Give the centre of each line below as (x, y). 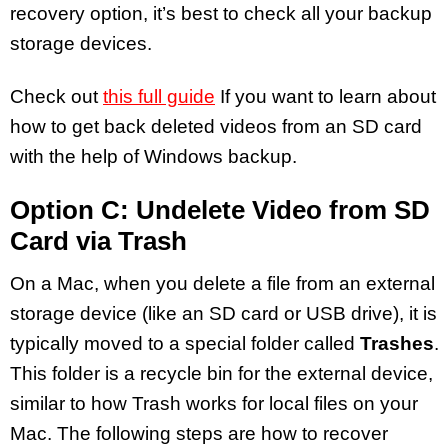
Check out (56, 96)
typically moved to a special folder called (185, 344)
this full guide (159, 96)
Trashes (397, 344)
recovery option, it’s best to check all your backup (221, 13)
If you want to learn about (325, 96)
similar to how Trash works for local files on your (214, 404)
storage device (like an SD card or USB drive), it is (223, 314)
